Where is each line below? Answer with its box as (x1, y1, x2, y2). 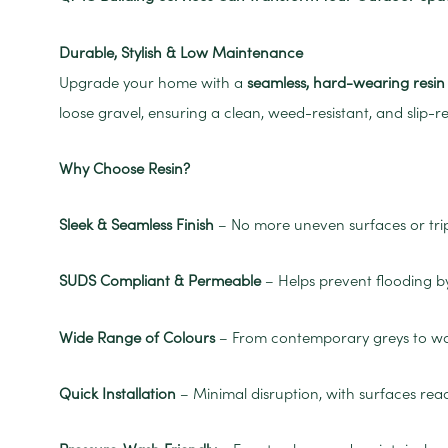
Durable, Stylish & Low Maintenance (59, 42, 303, 62)
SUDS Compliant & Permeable (59, 271, 261, 291)
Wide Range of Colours (59, 327, 215, 347)
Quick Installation (59, 383, 176, 403)
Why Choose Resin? (59, 158, 190, 178)
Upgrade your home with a (59, 72, 247, 92)
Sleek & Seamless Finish (59, 215, 214, 235)
